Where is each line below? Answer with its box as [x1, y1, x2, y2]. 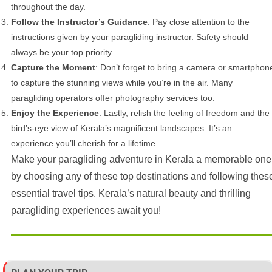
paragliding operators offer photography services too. [11, 93, 215, 103]
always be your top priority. [11, 47, 114, 58]
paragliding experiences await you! [11, 205, 161, 216]
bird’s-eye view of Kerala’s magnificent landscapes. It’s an [11, 123, 232, 134]
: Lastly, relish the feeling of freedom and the [99, 108, 270, 118]
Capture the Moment [11, 63, 95, 73]
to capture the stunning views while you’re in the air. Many [11, 78, 233, 88]
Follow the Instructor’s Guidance [11, 17, 148, 27]
